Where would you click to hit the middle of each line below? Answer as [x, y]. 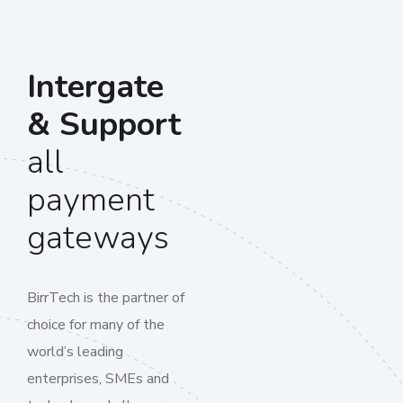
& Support [104, 125]
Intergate [95, 87]
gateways [98, 238]
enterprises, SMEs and [98, 379]
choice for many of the [96, 325]
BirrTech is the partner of [106, 298]
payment [91, 200]
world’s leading [75, 352]
